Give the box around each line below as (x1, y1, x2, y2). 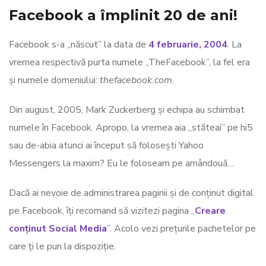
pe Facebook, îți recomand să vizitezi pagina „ (9, 204, 195, 218)
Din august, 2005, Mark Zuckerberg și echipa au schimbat (9, 103, 245, 117)
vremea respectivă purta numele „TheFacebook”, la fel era (9, 56, 250, 69)
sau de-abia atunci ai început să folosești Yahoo (9, 139, 204, 153)
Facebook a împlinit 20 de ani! (9, 7, 237, 24)
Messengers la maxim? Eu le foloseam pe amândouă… (9, 157, 234, 170)
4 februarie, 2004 (148, 38, 227, 52)
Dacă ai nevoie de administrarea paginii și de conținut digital (9, 186, 254, 200)
